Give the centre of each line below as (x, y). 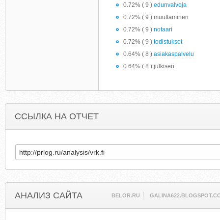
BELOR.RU (126, 195)
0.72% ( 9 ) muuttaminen (156, 17)
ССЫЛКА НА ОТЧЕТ (57, 116)
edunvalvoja (170, 5)
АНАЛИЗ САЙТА (49, 195)
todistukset (168, 42)
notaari (163, 29)
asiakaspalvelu (174, 54)
